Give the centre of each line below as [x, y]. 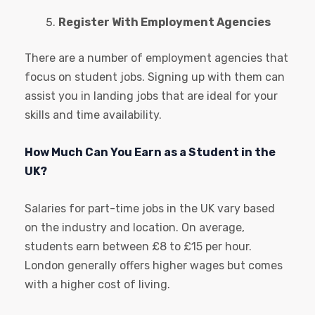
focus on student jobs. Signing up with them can [155, 77]
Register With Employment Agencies [165, 22]
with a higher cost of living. [97, 285]
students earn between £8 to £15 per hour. [138, 247]
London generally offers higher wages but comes [154, 266]
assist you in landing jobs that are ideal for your [151, 96]
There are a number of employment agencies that [156, 58]
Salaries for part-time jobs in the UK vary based [150, 209]
